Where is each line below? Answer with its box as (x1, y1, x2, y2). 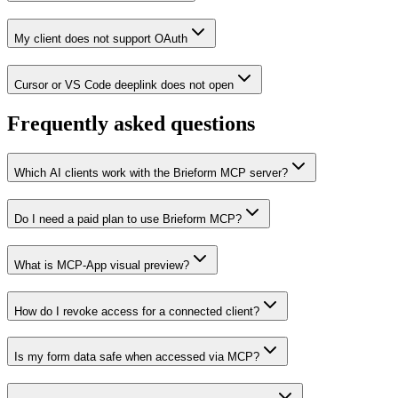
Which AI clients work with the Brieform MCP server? (14, 166, 288, 180)
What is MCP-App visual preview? (14, 258, 189, 272)
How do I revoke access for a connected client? (14, 304, 259, 318)
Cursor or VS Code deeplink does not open (14, 77, 234, 92)
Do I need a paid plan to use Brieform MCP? (14, 212, 242, 227)
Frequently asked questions (7, 111, 255, 135)
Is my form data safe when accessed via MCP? (14, 350, 259, 364)
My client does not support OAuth (14, 31, 187, 45)
